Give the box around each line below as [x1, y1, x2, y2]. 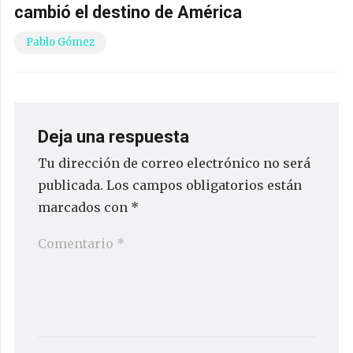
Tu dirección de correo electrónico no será [38, 154, 310, 171]
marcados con [38, 199, 131, 215]
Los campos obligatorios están [106, 176, 302, 193]
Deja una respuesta [38, 126, 193, 147]
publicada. [38, 176, 103, 193]
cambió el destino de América [14, 2, 242, 22]
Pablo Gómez [26, 35, 95, 49]
